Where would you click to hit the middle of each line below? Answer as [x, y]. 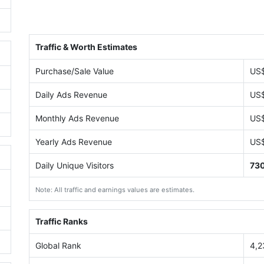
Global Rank [58, 246]
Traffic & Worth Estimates [86, 47]
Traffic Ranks [61, 222]
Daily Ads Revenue [71, 94]
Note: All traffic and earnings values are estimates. [115, 189]
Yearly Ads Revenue [73, 141]
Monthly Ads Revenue [77, 118]
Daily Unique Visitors [74, 165]
